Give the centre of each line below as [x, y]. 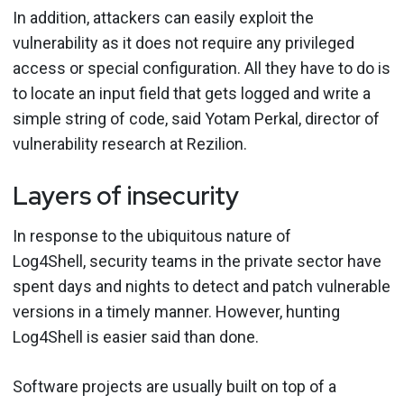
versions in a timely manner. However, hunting [176, 311]
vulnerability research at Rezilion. [133, 143]
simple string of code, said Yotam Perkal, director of [196, 118]
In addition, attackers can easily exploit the [163, 17]
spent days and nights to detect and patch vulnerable [202, 286]
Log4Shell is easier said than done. [139, 336]
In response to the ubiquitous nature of [152, 235]
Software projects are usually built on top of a [174, 386]
